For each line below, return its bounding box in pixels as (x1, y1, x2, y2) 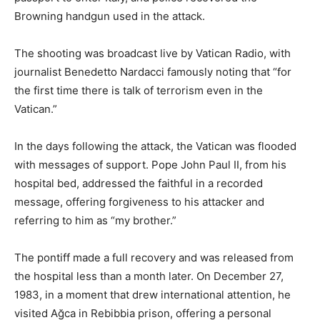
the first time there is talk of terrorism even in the (14, 83, 263, 97)
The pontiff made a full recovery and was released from (14, 250, 294, 264)
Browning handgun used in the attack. (14, 9, 205, 23)
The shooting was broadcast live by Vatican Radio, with (14, 46, 291, 60)
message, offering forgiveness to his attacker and (14, 194, 264, 209)
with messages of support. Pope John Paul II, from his (14, 157, 286, 171)
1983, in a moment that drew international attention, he (14, 287, 291, 301)
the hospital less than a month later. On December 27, (14, 269, 284, 283)
